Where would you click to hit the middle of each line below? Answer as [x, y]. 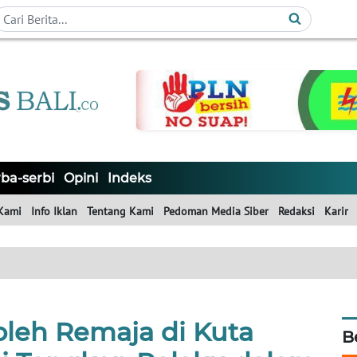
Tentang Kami [120, 212]
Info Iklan [54, 212]
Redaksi [296, 212]
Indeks [129, 178]
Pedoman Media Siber [216, 212]
